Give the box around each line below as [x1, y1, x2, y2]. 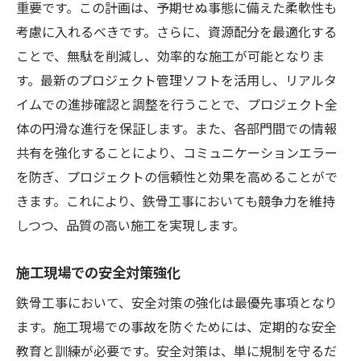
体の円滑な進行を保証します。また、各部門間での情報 [16, 118, 337, 138]
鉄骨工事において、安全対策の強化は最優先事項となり [16, 292, 338, 312]
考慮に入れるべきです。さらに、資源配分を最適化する [16, 21, 337, 41]
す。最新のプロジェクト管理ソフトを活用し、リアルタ [16, 69, 337, 89]
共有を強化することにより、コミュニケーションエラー [16, 142, 338, 162]
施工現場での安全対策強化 [16, 260, 180, 282]
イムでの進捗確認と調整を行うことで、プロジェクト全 [16, 93, 338, 114]
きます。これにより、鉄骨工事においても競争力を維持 [16, 190, 335, 210]
